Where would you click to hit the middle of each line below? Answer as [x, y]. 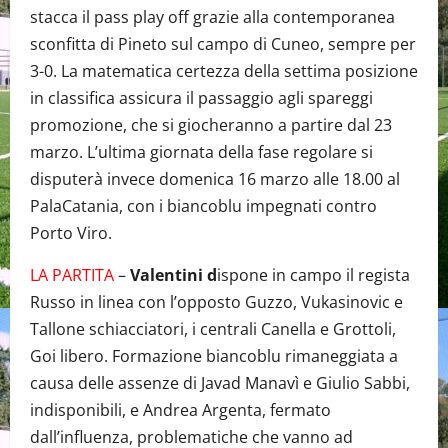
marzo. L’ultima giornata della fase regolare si [201, 151]
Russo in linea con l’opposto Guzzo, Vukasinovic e [216, 301]
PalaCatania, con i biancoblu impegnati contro [203, 205]
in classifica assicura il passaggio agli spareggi [201, 97]
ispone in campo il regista [313, 274]
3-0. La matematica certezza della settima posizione [224, 70]
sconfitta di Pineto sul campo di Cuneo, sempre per [223, 43]
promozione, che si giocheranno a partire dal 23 [211, 124]
